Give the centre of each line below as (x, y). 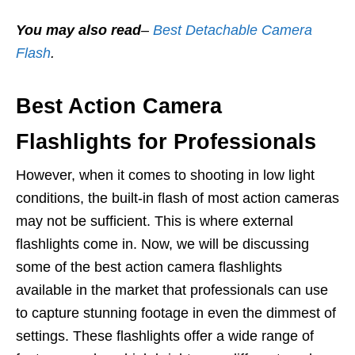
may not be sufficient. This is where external (155, 221)
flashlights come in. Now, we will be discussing (162, 244)
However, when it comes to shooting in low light (165, 175)
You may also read (78, 30)
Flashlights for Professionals (166, 142)
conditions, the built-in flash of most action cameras (177, 198)
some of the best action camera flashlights (149, 267)
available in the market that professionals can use (172, 290)
